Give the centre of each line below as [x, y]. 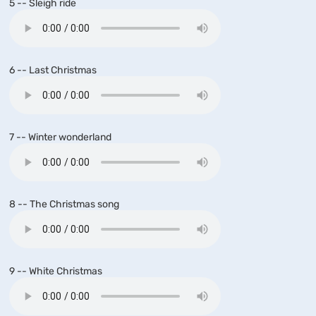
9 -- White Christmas [56, 271]
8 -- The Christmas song [64, 204]
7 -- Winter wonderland [60, 137]
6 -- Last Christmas [53, 70]
